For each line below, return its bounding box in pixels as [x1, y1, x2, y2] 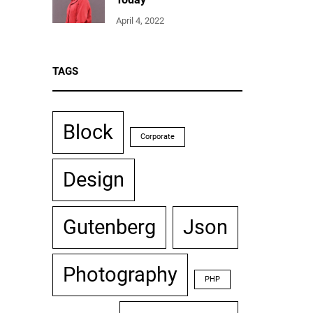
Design [63, 167, 125, 191]
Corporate [140, 131, 175, 141]
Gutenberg [63, 214, 156, 239]
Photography [63, 262, 178, 286]
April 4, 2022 [116, 15, 165, 26]
